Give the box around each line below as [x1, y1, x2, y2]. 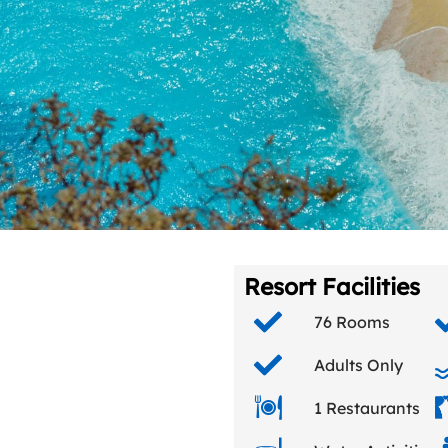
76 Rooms [314, 312, 390, 332]
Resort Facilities [244, 272, 420, 301]
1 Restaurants [314, 398, 420, 418]
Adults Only [314, 355, 403, 375]
